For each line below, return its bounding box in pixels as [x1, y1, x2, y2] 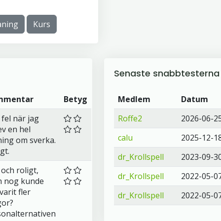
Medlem [117, 94, 150, 105]
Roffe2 [117, 113, 142, 124]
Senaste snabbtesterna [113, 67, 220, 79]
